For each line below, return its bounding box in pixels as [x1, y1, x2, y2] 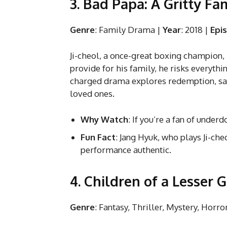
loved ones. [70, 88, 115, 99]
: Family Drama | [95, 24, 163, 35]
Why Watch [81, 113, 128, 125]
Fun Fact [81, 131, 116, 142]
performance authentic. [81, 144, 171, 155]
